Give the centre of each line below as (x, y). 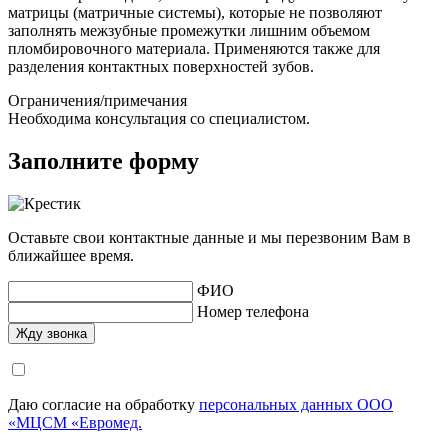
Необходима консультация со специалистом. (159, 118)
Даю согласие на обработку (103, 404)
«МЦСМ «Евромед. (75, 422)
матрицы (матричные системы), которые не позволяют (195, 12)
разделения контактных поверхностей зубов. (161, 66)
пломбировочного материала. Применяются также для (194, 48)
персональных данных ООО (296, 404)
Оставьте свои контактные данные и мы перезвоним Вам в (209, 237)
